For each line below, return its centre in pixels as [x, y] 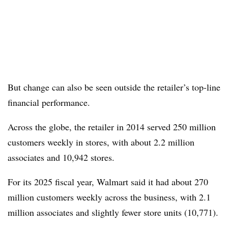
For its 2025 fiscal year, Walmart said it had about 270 [108, 182]
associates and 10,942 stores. [61, 157]
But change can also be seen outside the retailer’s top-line [114, 87]
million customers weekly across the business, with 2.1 [109, 197]
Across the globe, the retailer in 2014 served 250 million [112, 127]
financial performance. [49, 102]
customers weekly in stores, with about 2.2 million [101, 142]
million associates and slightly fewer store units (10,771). [113, 212]
